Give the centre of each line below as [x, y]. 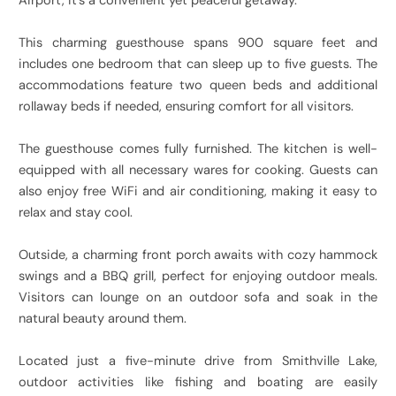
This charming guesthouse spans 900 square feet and [198, 43]
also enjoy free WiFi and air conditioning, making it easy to [198, 192]
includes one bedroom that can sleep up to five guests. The [198, 65]
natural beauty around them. [102, 319]
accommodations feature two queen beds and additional [198, 86]
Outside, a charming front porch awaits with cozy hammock [198, 255]
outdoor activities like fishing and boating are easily [198, 383]
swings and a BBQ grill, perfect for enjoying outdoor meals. [198, 277]
